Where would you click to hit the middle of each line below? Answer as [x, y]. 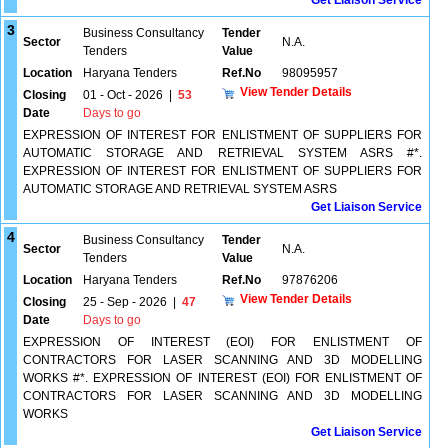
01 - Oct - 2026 [123, 95]
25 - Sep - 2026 [125, 302]
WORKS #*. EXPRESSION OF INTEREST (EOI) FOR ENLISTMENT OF [222, 378]
